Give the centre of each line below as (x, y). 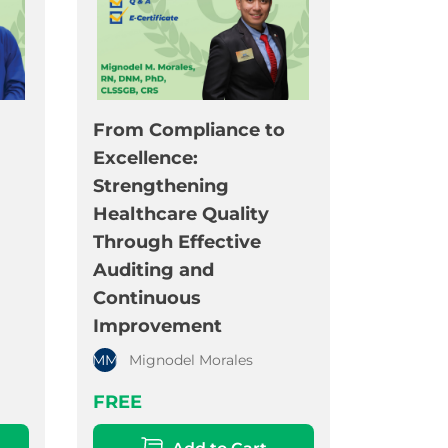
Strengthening (160, 186)
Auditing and (153, 270)
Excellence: (145, 158)
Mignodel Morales (190, 360)
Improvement (157, 326)
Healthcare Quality (180, 214)
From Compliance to (188, 130)
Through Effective (176, 242)
